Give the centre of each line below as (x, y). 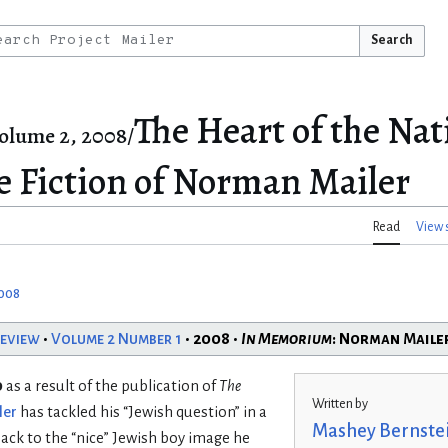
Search (391, 40)
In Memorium (286, 338)
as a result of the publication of (110, 385)
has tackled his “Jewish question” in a (142, 411)
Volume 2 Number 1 (116, 338)
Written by (339, 404)
